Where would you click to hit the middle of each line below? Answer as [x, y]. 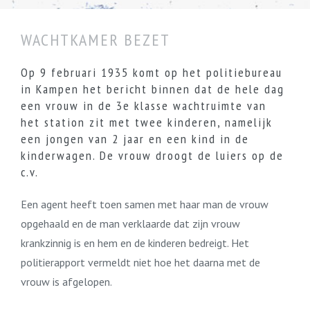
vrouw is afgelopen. [66, 282]
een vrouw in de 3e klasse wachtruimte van [144, 106]
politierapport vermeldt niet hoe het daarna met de [140, 262]
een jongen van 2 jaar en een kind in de [135, 139]
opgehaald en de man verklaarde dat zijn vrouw [130, 224]
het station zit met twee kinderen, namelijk [147, 122]
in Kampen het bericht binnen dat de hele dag [153, 89]
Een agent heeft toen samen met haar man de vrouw [145, 204]
